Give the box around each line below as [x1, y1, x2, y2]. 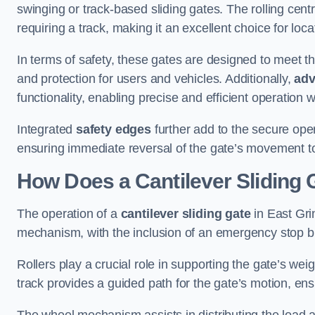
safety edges [76, 122, 151, 136]
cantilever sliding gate [120, 207, 251, 221]
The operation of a [17, 207, 121, 221]
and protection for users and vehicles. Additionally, [17, 72, 295, 86]
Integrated [17, 122, 77, 136]
